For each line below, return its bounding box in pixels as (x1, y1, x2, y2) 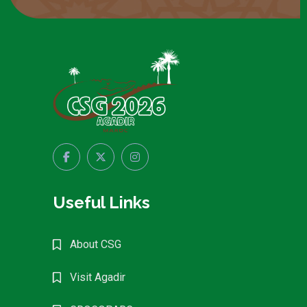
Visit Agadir (70, 270, 126, 284)
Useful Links (53, 192, 151, 212)
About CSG (70, 237, 122, 251)
